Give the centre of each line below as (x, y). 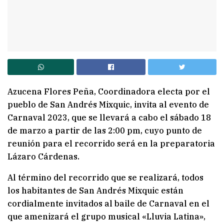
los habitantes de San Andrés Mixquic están (95, 191)
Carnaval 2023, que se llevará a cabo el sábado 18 (109, 118)
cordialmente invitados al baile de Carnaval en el (108, 204)
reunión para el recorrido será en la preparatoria (111, 144)
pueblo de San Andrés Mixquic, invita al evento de (108, 105)
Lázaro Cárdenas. (43, 157)
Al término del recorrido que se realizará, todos (105, 178)
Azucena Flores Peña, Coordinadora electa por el (109, 92)
